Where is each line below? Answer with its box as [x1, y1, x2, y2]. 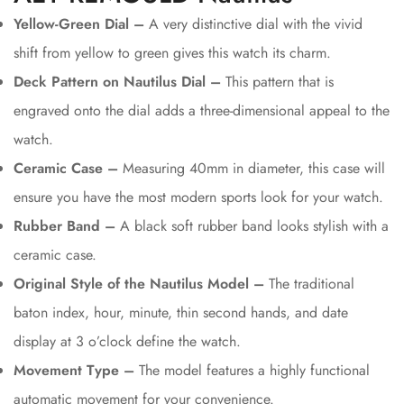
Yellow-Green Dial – [14, 13, 144, 34]
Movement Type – [14, 359, 134, 381]
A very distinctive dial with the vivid [144, 13, 363, 34]
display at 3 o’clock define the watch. [14, 330, 241, 352]
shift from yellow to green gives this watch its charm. [14, 41, 331, 63]
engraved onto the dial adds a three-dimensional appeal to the [14, 99, 390, 121]
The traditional [264, 272, 354, 294]
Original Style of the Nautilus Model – [14, 272, 264, 294]
